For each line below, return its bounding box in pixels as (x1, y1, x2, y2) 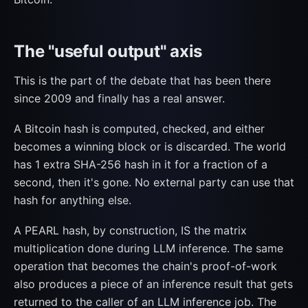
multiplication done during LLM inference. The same (14, 241, 283, 255)
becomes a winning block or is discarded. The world (14, 140, 286, 153)
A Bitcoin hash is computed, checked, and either (14, 122, 265, 135)
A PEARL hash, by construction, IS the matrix (14, 223, 247, 237)
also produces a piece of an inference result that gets (14, 277, 293, 291)
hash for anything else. (14, 193, 131, 207)
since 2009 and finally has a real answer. (14, 91, 225, 105)
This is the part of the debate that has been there (14, 74, 271, 87)
